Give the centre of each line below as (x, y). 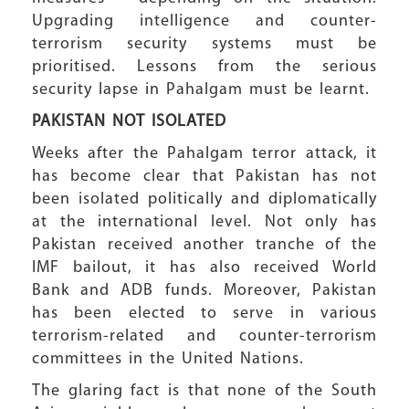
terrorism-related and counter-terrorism (204, 336)
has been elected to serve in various (204, 314)
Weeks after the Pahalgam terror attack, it (204, 154)
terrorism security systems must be (204, 44)
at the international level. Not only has (204, 222)
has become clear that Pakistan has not (204, 177)
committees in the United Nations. (168, 359)
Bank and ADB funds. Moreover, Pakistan (204, 291)
